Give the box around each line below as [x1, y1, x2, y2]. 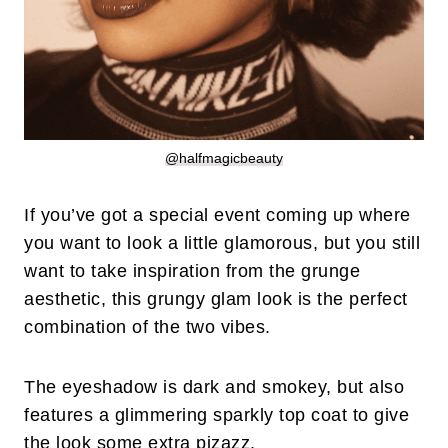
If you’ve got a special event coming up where [24, 205, 411, 226]
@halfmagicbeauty [165, 150, 283, 167]
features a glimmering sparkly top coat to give [24, 405, 409, 426]
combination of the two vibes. [24, 317, 276, 338]
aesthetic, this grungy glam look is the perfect [24, 289, 408, 310]
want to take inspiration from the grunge [24, 261, 360, 282]
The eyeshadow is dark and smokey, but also [24, 377, 404, 398]
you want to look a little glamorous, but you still [24, 233, 420, 254]
